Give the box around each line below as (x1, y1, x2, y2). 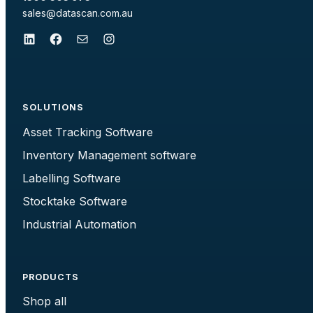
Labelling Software (22, 170, 121, 185)
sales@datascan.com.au (22, 6, 133, 19)
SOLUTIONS (22, 102, 84, 113)
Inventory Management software (22, 147, 196, 162)
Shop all (22, 294, 66, 309)
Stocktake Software (22, 194, 127, 208)
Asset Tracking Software (22, 124, 153, 139)
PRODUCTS (22, 271, 79, 282)
